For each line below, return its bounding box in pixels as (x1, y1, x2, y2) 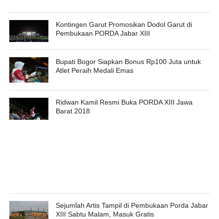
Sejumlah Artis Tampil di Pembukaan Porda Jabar (55, 201, 208, 209)
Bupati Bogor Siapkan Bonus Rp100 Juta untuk (55, 57, 201, 66)
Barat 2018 (55, 107, 90, 115)
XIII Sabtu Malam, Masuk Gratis (55, 210, 154, 218)
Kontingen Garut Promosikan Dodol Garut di (55, 20, 192, 28)
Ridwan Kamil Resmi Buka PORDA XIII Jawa (55, 98, 193, 106)
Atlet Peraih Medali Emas (55, 66, 133, 74)
